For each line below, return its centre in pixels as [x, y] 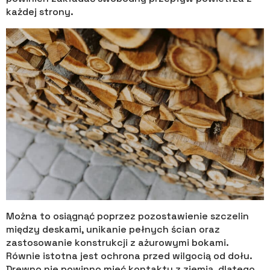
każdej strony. [40, 12]
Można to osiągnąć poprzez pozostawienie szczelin [127, 216]
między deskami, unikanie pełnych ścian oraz [113, 230]
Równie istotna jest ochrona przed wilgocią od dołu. [129, 256]
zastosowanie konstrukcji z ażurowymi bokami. [117, 243]
